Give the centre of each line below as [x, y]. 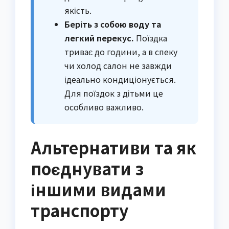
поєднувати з [87, 168]
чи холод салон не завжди [118, 66]
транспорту [79, 210]
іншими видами [98, 189]
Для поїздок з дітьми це [114, 93]
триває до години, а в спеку [121, 52]
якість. [78, 10]
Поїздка [151, 38]
